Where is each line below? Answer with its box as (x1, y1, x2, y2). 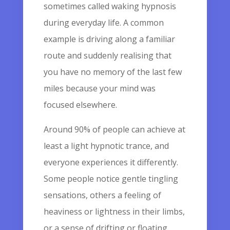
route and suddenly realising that (43, 50, 171, 61)
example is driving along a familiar (43, 33, 175, 45)
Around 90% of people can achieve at (43, 124, 185, 135)
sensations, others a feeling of (43, 189, 161, 201)
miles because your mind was (43, 83, 156, 94)
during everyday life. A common (43, 17, 164, 28)
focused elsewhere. (43, 99, 117, 110)
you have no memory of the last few (43, 66, 182, 78)
